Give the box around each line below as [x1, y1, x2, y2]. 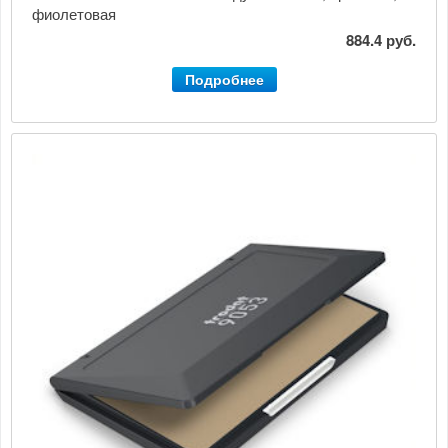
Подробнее [184, 68, 264, 89]
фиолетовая [32, 2, 116, 24]
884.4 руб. [346, 28, 416, 51]
